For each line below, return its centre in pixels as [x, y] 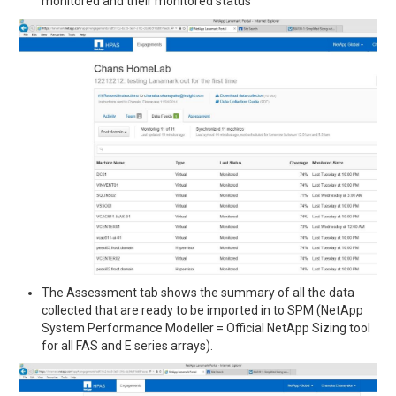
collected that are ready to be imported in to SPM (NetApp [203, 310]
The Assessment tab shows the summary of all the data [198, 292]
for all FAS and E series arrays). [128, 345]
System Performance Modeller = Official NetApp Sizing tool [206, 327]
